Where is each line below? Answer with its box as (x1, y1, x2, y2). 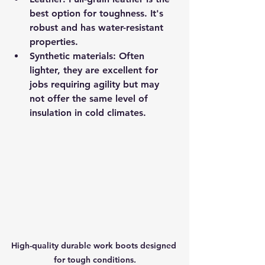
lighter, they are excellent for (30, 64, 161, 76)
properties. (30, 36, 78, 47)
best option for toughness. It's (30, 8, 166, 19)
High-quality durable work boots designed (11, 240, 179, 251)
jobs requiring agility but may (30, 79, 162, 90)
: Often (113, 50, 147, 62)
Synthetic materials (30, 50, 113, 62)
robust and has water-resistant (30, 22, 166, 33)
